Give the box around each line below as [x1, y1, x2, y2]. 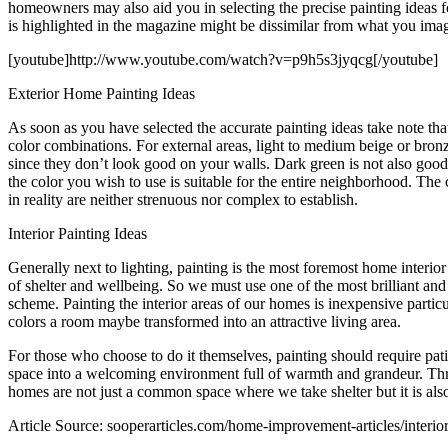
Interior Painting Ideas [8, 224, 147, 242]
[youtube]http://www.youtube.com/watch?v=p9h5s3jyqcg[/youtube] [8, 50, 438, 68]
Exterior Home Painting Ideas [8, 84, 195, 102]
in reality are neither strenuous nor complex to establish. [8, 190, 358, 208]
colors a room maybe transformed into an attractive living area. [8, 312, 401, 330]
